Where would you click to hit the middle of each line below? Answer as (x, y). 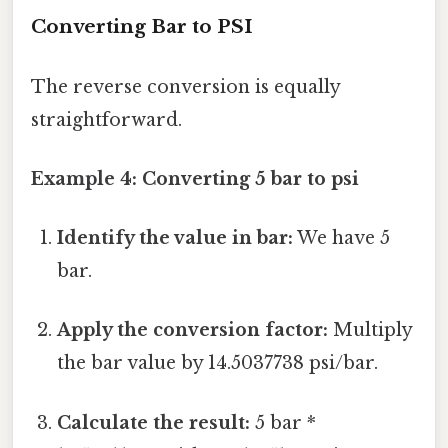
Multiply (370, 330)
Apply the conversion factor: (193, 330)
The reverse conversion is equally (185, 86)
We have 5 (342, 238)
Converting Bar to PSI (141, 27)
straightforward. (106, 119)
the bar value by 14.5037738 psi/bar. (218, 363)
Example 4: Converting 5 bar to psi (195, 178)
